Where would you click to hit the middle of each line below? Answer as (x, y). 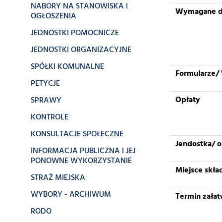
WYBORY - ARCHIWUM (71, 195)
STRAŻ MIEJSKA (58, 178)
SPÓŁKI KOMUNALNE (67, 67)
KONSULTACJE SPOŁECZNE (77, 134)
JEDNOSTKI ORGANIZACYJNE (81, 50)
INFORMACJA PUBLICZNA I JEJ (83, 151)
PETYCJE (45, 84)
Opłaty (188, 100)
